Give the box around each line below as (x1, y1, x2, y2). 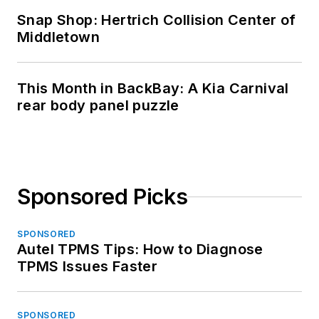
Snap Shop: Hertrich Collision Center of (17, 11, 296, 29)
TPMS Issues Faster (17, 258, 158, 276)
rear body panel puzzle (17, 97, 179, 115)
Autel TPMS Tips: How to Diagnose (17, 241, 263, 258)
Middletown (17, 28, 100, 46)
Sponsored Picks (17, 184, 188, 210)
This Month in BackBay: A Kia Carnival (17, 80, 289, 98)
